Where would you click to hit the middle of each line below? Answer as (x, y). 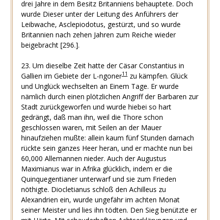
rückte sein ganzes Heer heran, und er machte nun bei (107, 148)
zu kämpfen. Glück (157, 76)
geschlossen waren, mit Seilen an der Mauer (91, 127)
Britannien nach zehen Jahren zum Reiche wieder (98, 34)
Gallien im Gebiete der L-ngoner (71, 76)
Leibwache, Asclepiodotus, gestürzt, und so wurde (101, 24)
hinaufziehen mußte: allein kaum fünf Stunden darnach (107, 137)
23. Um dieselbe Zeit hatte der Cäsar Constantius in (102, 65)
